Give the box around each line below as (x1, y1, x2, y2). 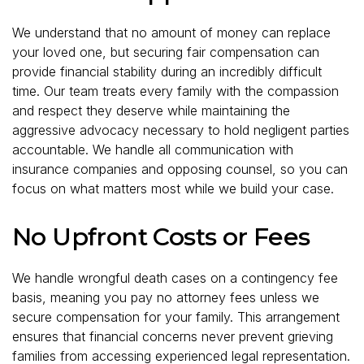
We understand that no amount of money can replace (12, 24, 331, 41)
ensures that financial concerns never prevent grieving (12, 327, 333, 344)
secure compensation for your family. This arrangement (12, 308, 340, 325)
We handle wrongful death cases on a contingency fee (12, 269, 338, 286)
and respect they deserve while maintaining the (12, 102, 290, 119)
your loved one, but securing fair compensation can (12, 43, 319, 60)
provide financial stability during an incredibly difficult (12, 63, 322, 80)
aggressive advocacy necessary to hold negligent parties (12, 121, 349, 138)
